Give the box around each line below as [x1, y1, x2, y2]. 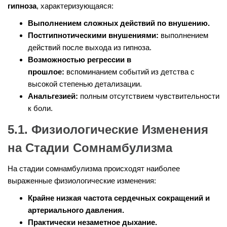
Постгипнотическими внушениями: [28, 31, 159, 40]
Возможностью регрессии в [28, 55, 131, 64]
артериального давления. [28, 206, 124, 215]
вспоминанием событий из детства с [64, 67, 195, 77]
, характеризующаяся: [36, 2, 113, 11]
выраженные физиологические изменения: [8, 176, 156, 185]
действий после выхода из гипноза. [28, 43, 152, 52]
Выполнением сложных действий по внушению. [28, 19, 210, 28]
